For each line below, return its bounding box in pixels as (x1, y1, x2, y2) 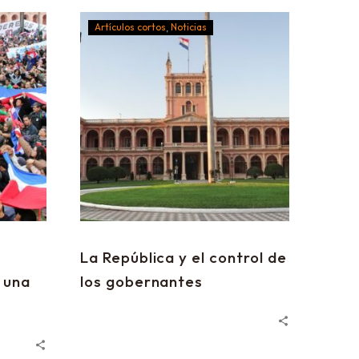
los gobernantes (80, 272, 204, 291)
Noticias (171, 21, 207, 33)
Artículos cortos (95, 21, 166, 33)
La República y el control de (80, 248, 287, 267)
